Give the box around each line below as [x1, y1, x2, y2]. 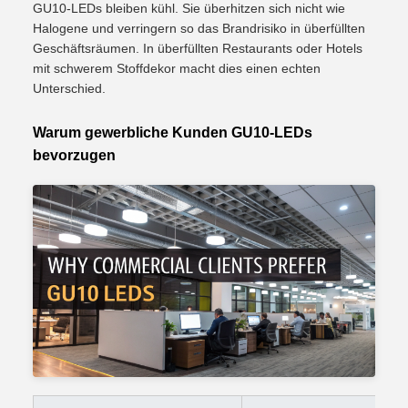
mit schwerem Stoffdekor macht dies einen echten [33, 61, 321, 76]
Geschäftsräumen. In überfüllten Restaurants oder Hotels [33, 41, 362, 56]
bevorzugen [33, 148, 116, 164]
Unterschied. [33, 81, 106, 97]
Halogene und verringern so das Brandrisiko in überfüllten [33, 21, 365, 36]
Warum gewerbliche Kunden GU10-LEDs [33, 125, 312, 141]
